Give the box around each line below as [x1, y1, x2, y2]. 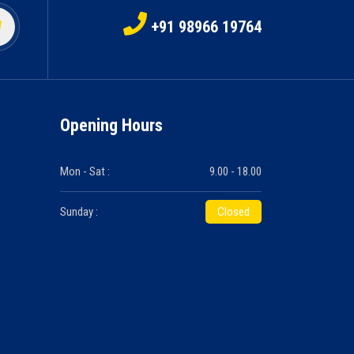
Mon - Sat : [60, 164, 110, 179]
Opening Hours [60, 115, 163, 136]
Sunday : [60, 205, 98, 220]
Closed [217, 205, 250, 220]
